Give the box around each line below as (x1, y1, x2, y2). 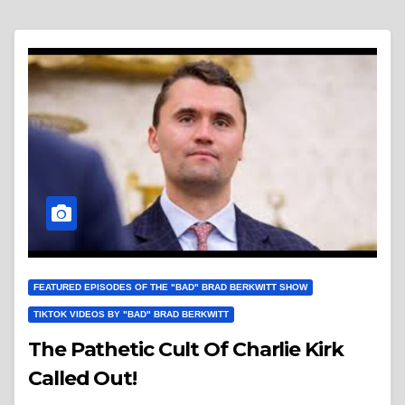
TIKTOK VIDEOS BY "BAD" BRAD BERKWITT (33, 308, 229, 319)
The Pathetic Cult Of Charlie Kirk (28, 336, 344, 362)
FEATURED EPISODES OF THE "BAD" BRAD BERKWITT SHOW (33, 281, 307, 292)
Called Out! (28, 365, 137, 391)
